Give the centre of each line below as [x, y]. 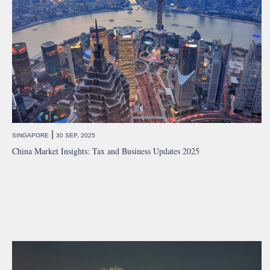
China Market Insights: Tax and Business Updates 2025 [106, 151]
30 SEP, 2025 [76, 136]
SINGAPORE [30, 136]
